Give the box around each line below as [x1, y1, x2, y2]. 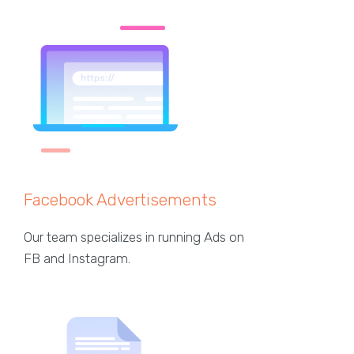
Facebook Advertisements [24, 189, 217, 209]
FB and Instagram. [24, 250, 130, 266]
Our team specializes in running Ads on [24, 228, 244, 245]
